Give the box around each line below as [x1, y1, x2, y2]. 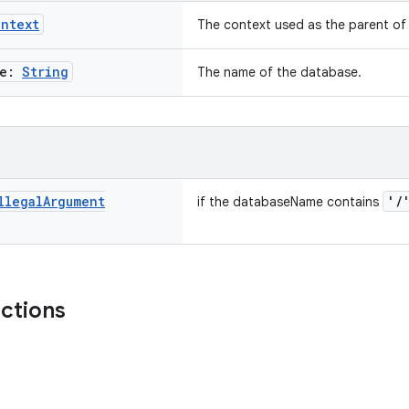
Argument [43, 193, 105, 210]
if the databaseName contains [197, 194, 383, 210]
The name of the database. [197, 64, 362, 80]
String [22, 63, 68, 80]
